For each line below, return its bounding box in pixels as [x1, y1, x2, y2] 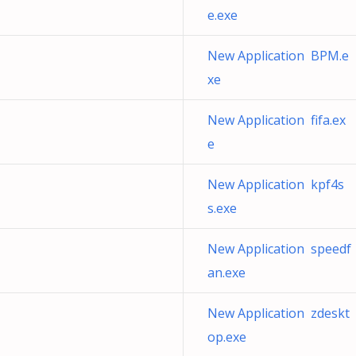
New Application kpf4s [207, 176, 344, 193]
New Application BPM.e [207, 47, 349, 64]
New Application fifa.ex [207, 111, 346, 129]
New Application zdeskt [207, 304, 350, 322]
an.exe [207, 264, 246, 281]
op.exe [207, 328, 246, 346]
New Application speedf [207, 240, 351, 257]
